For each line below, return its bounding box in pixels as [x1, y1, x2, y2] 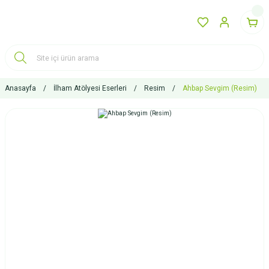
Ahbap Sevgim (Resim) [183, 84, 257, 92]
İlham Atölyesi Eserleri [53, 84, 127, 92]
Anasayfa [5, 84, 36, 92]
